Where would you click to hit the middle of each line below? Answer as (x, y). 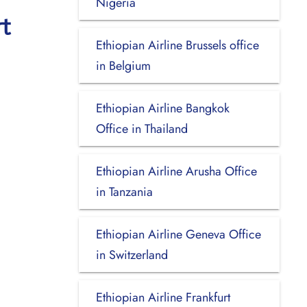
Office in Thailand (142, 128)
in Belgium (123, 65)
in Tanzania (124, 192)
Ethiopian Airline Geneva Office (178, 234)
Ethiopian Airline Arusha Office (176, 171)
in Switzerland (132, 255)
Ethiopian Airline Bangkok (162, 108)
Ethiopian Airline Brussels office (177, 45)
